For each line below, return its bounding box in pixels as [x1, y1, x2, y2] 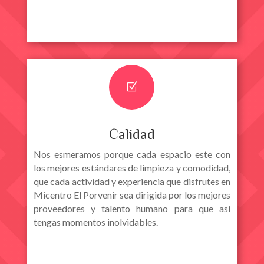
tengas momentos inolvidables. [33, 216, 158, 227]
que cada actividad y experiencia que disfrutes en [33, 175, 230, 187]
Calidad [108, 126, 155, 142]
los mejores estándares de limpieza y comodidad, [33, 161, 230, 173]
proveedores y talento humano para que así [33, 202, 230, 214]
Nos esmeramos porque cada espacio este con [33, 148, 230, 160]
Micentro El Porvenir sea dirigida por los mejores [33, 189, 230, 200]
